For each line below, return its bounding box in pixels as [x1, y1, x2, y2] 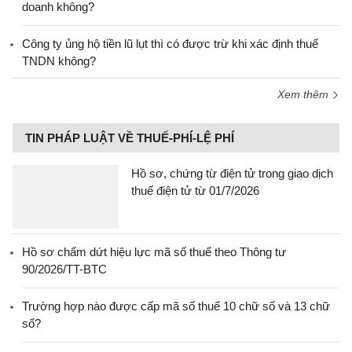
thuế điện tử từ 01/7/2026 [131, 184, 259, 197]
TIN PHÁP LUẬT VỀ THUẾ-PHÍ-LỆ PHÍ [25, 131, 234, 145]
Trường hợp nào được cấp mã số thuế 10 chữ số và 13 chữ [22, 299, 330, 313]
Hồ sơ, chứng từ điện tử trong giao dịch [131, 167, 333, 180]
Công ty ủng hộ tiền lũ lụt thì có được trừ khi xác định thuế [22, 37, 318, 50]
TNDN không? [22, 54, 96, 68]
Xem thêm [277, 88, 332, 101]
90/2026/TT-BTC [22, 262, 107, 276]
